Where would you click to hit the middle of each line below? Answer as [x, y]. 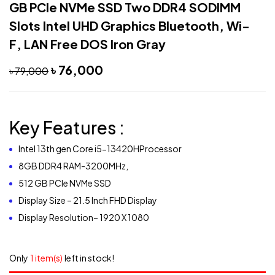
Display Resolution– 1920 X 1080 [84, 217]
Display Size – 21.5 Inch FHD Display [88, 200]
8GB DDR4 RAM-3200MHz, [73, 165]
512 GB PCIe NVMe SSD [65, 183]
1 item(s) [46, 258]
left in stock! [89, 258]
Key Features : [67, 127]
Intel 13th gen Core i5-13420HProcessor [100, 148]
